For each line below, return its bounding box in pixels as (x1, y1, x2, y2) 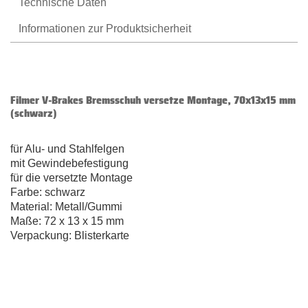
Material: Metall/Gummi (10, 201, 122, 213)
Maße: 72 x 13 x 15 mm (10, 215, 124, 228)
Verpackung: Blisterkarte (10, 230, 129, 242)
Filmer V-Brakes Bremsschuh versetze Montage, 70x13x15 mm (10, 91, 296, 109)
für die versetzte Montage (10, 172, 133, 184)
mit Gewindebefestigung (10, 157, 129, 170)
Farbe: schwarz (10, 186, 85, 199)
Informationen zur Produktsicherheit (19, 23, 191, 35)
